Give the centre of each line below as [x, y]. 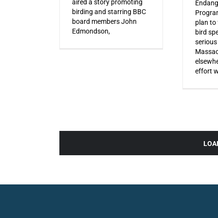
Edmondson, [91, 31]
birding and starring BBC [109, 11]
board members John [104, 21]
